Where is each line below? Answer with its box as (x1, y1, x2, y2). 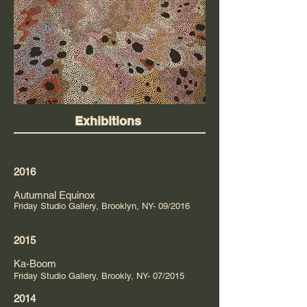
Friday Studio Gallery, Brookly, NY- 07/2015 (14, 270, 184, 281)
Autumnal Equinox (14, 188, 95, 201)
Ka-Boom (14, 257, 59, 269)
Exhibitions (75, 113, 141, 128)
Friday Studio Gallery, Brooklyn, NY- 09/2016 (14, 200, 190, 211)
